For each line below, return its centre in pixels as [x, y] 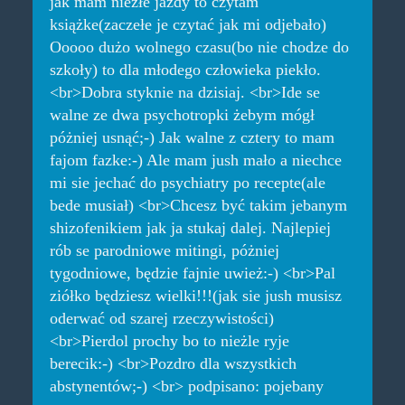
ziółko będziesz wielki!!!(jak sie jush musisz [195, 295]
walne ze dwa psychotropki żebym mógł [182, 114]
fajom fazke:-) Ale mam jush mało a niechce [195, 160]
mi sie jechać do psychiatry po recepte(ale [187, 182]
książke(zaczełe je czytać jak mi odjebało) [188, 24]
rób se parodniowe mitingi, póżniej [164, 250]
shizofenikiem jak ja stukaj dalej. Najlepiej [190, 227]
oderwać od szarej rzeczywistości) [161, 318]
